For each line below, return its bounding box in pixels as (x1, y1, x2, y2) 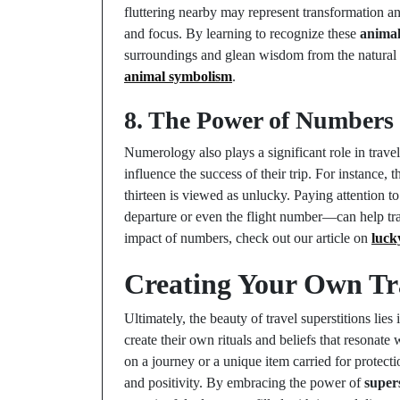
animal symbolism (124, 69, 232, 84)
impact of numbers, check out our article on (124, 230, 371, 246)
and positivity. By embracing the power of (124, 375, 364, 390)
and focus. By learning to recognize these (124, 26, 360, 41)
